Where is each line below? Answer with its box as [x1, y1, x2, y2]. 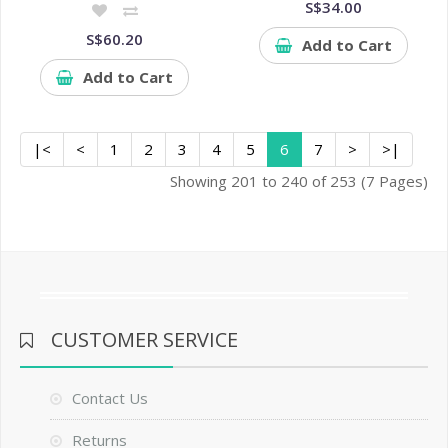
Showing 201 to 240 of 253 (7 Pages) [170, 171, 429, 192]
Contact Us [71, 388, 148, 409]
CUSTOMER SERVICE [50, 326, 238, 354]
